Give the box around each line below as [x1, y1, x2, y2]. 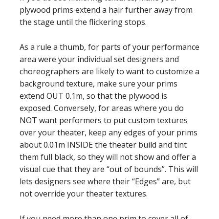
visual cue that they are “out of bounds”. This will [20, 164, 198, 175]
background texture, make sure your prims [20, 78, 177, 89]
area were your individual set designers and [20, 54, 179, 65]
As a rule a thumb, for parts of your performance [20, 42, 199, 52]
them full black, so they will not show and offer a [20, 152, 196, 162]
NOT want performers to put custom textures [20, 115, 188, 126]
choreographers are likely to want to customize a [20, 66, 199, 77]
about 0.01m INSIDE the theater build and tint [20, 139, 187, 150]
